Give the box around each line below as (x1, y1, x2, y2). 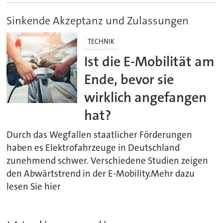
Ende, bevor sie (84, 70, 174, 89)
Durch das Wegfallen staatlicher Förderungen (6, 128, 193, 141)
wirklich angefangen (84, 88, 207, 107)
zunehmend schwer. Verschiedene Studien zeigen (6, 154, 209, 167)
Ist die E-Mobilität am (84, 52, 215, 71)
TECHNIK (88, 36, 115, 46)
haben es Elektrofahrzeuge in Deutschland (6, 141, 180, 154)
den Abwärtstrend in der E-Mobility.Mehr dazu (6, 167, 195, 180)
